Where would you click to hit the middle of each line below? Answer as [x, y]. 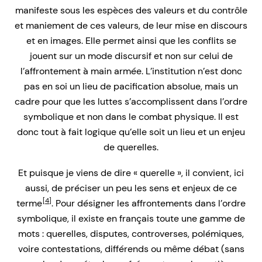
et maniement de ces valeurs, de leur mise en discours [131, 26]
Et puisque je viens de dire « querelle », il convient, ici [131, 173]
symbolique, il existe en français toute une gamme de [131, 219]
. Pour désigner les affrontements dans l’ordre [149, 204]
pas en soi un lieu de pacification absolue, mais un [131, 87]
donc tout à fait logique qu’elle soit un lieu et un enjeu [131, 132]
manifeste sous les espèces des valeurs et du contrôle [131, 11]
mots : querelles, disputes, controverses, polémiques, [131, 234]
